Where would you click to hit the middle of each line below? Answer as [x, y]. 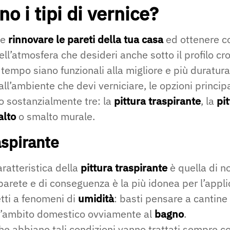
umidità [96, 198]
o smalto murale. [55, 116]
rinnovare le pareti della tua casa [86, 39]
